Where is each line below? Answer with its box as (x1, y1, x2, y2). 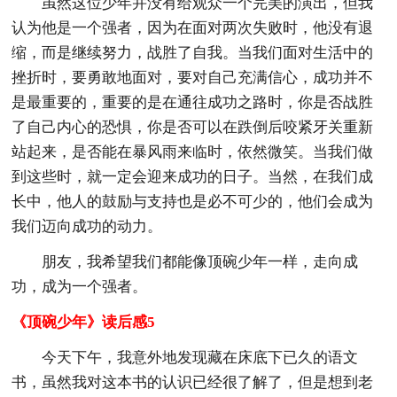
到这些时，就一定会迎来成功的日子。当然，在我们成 (12, 167, 374, 185)
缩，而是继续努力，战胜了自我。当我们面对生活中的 (12, 43, 374, 61)
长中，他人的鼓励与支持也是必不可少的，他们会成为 (12, 192, 374, 210)
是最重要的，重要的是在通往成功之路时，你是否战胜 (12, 93, 374, 111)
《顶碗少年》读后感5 (12, 313, 156, 331)
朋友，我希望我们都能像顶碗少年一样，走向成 (42, 253, 359, 270)
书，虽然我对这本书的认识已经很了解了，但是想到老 (12, 373, 374, 391)
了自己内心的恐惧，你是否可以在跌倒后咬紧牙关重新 (12, 118, 374, 136)
